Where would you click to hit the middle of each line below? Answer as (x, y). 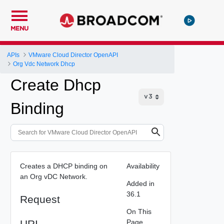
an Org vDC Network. (53, 176)
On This (139, 211)
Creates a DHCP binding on (63, 166)
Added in (140, 183)
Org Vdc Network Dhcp (44, 64)
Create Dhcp (56, 85)
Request (40, 199)
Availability (143, 166)
